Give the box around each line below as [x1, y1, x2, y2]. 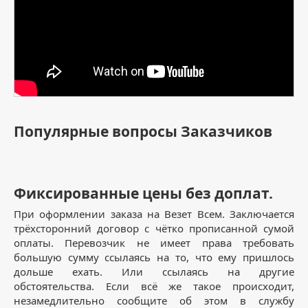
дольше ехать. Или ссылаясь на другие [14, 264, 294, 278]
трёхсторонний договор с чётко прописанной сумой [14, 221, 294, 235]
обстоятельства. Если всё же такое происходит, [14, 278, 294, 293]
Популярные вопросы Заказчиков [14, 121, 272, 141]
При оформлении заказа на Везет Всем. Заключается [14, 206, 294, 221]
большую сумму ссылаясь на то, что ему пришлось [14, 250, 294, 264]
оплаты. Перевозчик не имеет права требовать [14, 235, 294, 250]
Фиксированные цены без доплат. [14, 183, 273, 203]
